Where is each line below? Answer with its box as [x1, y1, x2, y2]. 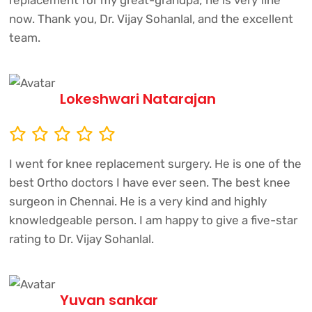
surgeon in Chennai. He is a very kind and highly [8, 194, 267, 209]
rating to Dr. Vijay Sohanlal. [8, 232, 154, 247]
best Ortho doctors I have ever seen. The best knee [8, 175, 290, 190]
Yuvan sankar [59, 290, 158, 311]
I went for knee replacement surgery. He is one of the [8, 157, 302, 171]
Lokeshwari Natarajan [59, 89, 216, 109]
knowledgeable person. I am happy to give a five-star [8, 213, 297, 228]
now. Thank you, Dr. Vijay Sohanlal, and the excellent [8, 12, 293, 26]
